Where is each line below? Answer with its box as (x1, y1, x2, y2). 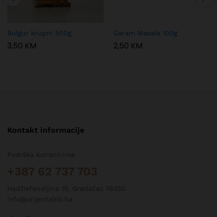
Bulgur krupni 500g (7, 29, 71, 37)
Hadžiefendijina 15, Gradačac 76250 (7, 184, 126, 192)
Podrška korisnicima (7, 150, 75, 158)
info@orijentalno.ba (7, 195, 73, 203)
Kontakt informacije (7, 125, 84, 135)
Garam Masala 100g (113, 29, 177, 37)
